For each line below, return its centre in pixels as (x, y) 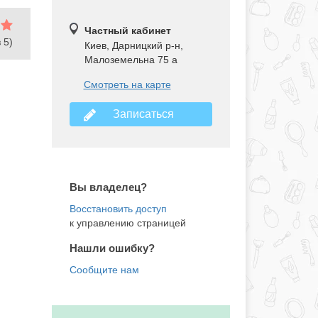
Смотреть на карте (127, 85)
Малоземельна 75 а (131, 60)
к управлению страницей (127, 223)
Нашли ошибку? (112, 248)
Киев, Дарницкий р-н (132, 46)
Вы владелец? (108, 187)
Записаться (141, 114)
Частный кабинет (127, 31)
